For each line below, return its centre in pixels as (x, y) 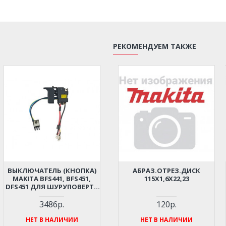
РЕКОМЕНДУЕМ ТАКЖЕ (155, 46)
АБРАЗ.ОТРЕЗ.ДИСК (167, 171)
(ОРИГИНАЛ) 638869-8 (52, 195)
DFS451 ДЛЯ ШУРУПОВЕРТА (52, 187)
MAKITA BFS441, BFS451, (52, 179)
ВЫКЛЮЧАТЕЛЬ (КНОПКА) (52, 171)
